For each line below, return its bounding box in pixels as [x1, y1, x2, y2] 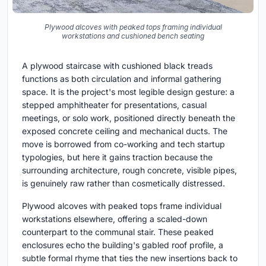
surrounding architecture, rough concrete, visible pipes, [22, 164, 237, 175]
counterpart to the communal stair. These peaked [22, 226, 214, 237]
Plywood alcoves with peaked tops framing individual [44, 22, 222, 31]
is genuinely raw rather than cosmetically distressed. [22, 178, 225, 188]
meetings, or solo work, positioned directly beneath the [22, 112, 235, 123]
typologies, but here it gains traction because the [22, 151, 213, 162]
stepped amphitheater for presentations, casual [22, 99, 207, 110]
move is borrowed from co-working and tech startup [22, 138, 225, 149]
